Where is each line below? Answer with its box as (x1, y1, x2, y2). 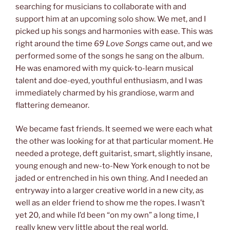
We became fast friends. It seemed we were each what (15, 124, 213, 134)
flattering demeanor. (15, 100, 89, 110)
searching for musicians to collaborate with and (15, 2, 186, 11)
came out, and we (148, 39, 213, 48)
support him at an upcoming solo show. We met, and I (15, 14, 206, 24)
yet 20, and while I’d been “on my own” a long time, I (15, 210, 199, 220)
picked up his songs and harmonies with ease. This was (15, 26, 213, 36)
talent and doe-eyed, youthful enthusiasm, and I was (15, 75, 203, 85)
